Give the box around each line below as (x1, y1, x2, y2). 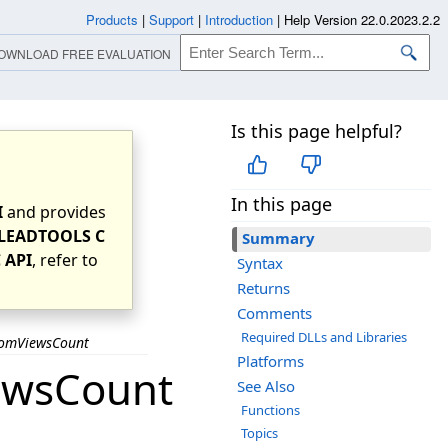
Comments (237, 303, 312, 324)
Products (86, 10, 138, 29)
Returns (237, 278, 290, 299)
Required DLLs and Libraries (241, 328, 407, 347)
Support (149, 10, 194, 29)
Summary (242, 228, 315, 249)
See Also (237, 376, 295, 397)
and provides (3, 201, 106, 223)
